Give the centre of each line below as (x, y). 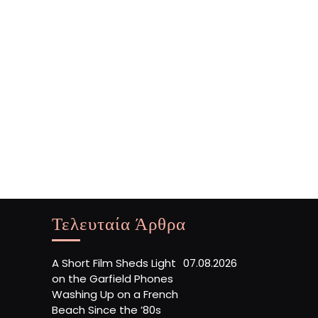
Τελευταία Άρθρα (119, 224)
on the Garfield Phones (113, 279)
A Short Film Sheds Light (114, 263)
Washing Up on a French (115, 295)
